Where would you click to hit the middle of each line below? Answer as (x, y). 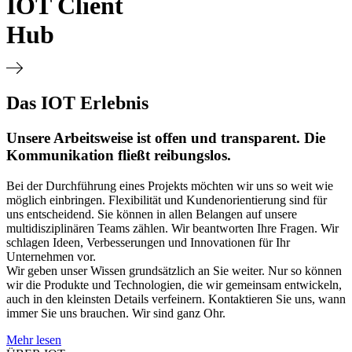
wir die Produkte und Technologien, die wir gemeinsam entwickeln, (174, 284)
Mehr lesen (34, 339)
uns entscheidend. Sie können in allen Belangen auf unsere (152, 214)
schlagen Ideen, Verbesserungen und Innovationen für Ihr (148, 242)
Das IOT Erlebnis (77, 103)
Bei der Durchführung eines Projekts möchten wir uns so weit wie (170, 185)
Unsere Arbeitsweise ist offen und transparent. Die (166, 138)
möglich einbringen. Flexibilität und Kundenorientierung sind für (167, 200)
